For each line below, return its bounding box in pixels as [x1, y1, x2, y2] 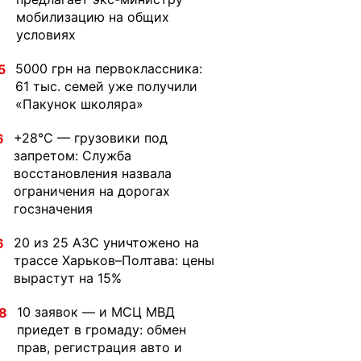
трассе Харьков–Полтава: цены [14, 252, 214, 268]
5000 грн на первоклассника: [15, 60, 202, 77]
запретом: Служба [14, 147, 131, 164]
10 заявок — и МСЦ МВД [17, 304, 175, 320]
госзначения [14, 201, 93, 217]
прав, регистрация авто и [17, 339, 182, 355]
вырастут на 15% [14, 270, 122, 286]
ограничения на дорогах [14, 183, 170, 199]
